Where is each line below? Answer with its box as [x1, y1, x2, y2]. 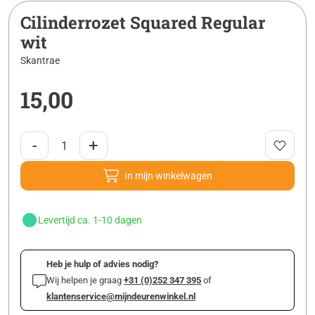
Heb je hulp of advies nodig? [46, 259, 158, 270]
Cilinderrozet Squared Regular [20, 11, 265, 34]
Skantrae [20, 55, 60, 67]
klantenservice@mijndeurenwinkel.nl [46, 291, 195, 302]
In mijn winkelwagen [124, 169, 212, 181]
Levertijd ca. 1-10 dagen [38, 214, 142, 226]
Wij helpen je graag [46, 275, 124, 286]
